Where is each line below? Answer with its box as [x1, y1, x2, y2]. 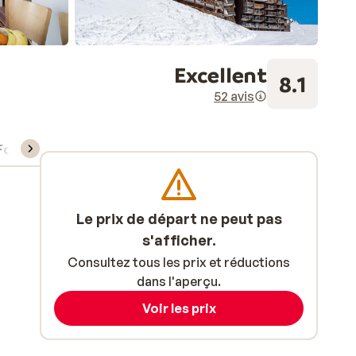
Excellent [174, 61, 267, 87]
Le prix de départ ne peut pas [75, 210, 282, 227]
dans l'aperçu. [137, 273, 221, 289]
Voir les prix [141, 300, 216, 316]
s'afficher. [141, 231, 216, 249]
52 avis [214, 88, 254, 104]
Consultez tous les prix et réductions [68, 254, 290, 270]
